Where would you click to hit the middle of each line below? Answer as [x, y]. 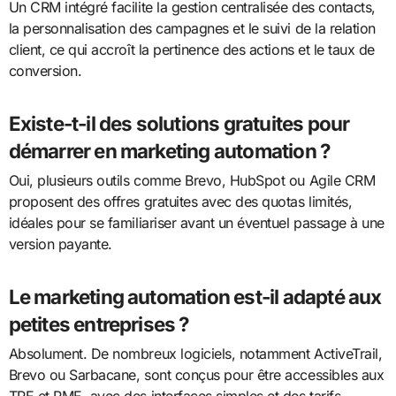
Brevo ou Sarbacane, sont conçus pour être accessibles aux [196, 375]
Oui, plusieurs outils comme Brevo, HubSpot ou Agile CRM [192, 180]
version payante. [60, 244]
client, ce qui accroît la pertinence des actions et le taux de [191, 49]
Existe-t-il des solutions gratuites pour [179, 123]
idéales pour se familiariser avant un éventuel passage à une [196, 222]
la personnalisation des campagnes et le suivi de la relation [192, 28]
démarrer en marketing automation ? [170, 150]
